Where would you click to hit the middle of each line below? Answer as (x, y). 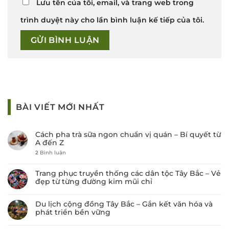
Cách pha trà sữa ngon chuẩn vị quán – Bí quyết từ (128, 135)
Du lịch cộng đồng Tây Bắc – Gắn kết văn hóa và (124, 204)
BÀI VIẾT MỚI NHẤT (60, 107)
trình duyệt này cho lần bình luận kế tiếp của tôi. (112, 20)
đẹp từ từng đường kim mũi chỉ (94, 182)
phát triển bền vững (73, 212)
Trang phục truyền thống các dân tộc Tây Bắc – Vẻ (128, 174)
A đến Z (50, 143)
